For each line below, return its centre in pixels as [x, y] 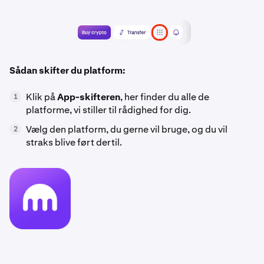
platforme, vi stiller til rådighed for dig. [108, 110]
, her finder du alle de [165, 97]
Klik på [42, 97]
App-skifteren [89, 97]
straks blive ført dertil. [74, 143]
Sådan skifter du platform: [67, 71]
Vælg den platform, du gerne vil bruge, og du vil [127, 130]
